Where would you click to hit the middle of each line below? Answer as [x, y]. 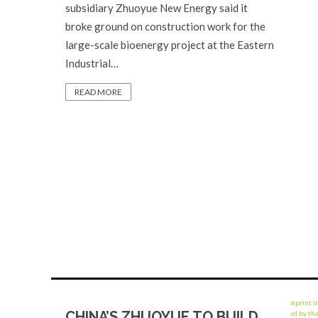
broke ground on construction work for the [165, 26]
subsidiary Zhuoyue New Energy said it [157, 8]
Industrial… [92, 63]
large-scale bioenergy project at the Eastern [170, 45]
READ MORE [98, 92]
